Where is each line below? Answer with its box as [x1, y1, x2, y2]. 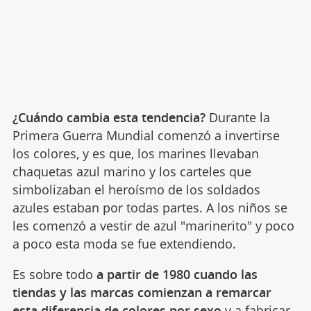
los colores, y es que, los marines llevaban [12, 144, 259, 162]
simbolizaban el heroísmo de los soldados [12, 180, 260, 198]
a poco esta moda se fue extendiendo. [12, 235, 236, 252]
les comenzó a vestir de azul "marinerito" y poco [12, 217, 294, 234]
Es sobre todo [12, 265, 96, 283]
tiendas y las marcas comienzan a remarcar [12, 283, 271, 301]
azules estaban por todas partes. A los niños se [12, 199, 287, 216]
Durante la [205, 108, 270, 126]
